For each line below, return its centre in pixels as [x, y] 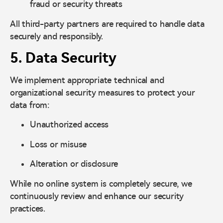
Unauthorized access [69, 125]
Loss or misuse [58, 144]
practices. [28, 208]
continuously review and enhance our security [97, 196]
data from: [30, 105]
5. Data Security [63, 58]
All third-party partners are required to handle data [107, 24]
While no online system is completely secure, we [101, 183]
